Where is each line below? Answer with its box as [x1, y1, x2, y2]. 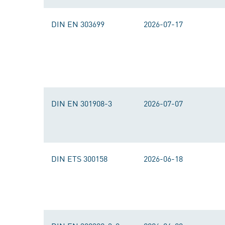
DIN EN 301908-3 [51, 97, 112, 108]
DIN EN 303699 [51, 18, 104, 29]
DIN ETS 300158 [51, 153, 107, 164]
